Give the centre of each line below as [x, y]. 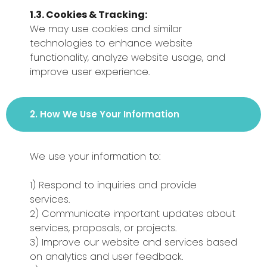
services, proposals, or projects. [103, 228]
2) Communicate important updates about [133, 214]
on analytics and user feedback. [106, 257]
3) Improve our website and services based [133, 242]
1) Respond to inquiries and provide [113, 185]
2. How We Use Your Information [105, 114]
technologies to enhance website [111, 43]
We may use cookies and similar [106, 29]
